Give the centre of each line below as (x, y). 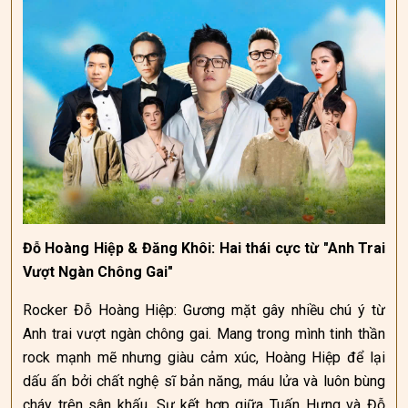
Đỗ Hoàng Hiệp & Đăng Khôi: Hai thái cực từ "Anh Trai (204, 248)
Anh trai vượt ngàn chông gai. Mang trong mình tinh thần (204, 334)
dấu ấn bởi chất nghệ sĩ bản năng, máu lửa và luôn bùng (204, 381)
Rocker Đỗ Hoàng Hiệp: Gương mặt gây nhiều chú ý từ (204, 310)
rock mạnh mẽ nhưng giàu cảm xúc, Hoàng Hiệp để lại (204, 357)
